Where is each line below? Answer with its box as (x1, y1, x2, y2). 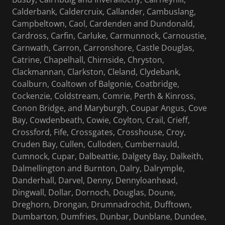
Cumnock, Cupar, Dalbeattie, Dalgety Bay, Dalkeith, (12, 151, 203, 162)
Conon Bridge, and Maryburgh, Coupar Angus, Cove (12, 102, 207, 114)
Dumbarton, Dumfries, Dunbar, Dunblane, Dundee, (12, 211, 206, 222)
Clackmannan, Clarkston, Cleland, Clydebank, (12, 66, 181, 78)
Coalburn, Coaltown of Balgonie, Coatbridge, (12, 78, 179, 90)
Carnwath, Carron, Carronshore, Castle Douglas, (12, 42, 194, 54)
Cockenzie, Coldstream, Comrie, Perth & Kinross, (12, 90, 196, 102)
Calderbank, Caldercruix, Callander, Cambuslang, (12, 6, 196, 18)
